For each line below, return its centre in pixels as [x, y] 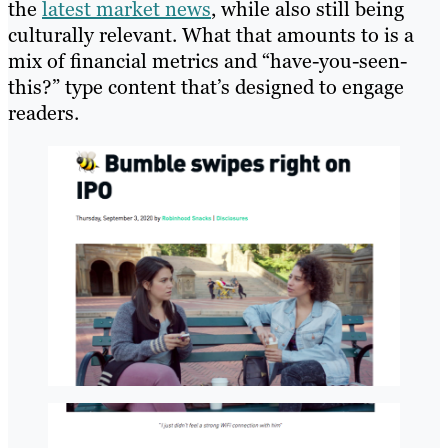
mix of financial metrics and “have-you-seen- [207, 60]
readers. [43, 112]
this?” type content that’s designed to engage [206, 86]
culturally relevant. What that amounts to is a [211, 34]
